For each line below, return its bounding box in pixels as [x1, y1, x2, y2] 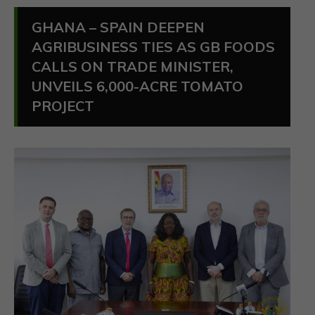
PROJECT [32, 97, 94, 115]
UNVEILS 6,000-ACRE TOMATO [32, 77, 243, 96]
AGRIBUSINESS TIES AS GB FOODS [32, 38, 275, 56]
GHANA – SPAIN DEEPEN [32, 18, 205, 37]
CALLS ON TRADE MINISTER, [32, 58, 233, 76]
